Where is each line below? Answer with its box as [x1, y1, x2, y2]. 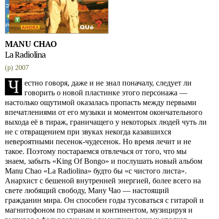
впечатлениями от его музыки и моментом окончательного [5, 108, 202, 116]
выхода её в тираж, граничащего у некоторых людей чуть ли [5, 118, 207, 126]
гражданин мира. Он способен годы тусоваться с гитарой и [5, 196, 204, 204]
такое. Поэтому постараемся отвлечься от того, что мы [5, 147, 187, 155]
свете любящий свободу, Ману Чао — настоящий [5, 186, 169, 195]
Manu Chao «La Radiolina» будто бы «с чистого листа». [5, 167, 187, 175]
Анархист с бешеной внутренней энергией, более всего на [5, 176, 201, 185]
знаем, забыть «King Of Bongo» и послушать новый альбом [5, 157, 202, 165]
